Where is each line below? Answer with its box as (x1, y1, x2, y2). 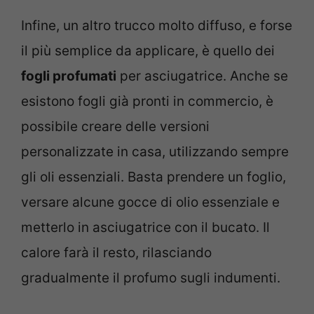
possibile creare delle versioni (21, 118, 210, 135)
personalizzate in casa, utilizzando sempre (21, 144, 289, 161)
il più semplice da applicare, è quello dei (21, 43, 275, 60)
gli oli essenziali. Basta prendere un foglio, (21, 169, 286, 186)
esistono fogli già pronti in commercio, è (21, 93, 273, 110)
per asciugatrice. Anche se (116, 68, 288, 85)
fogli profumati (21, 68, 116, 85)
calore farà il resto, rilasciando (21, 245, 212, 261)
